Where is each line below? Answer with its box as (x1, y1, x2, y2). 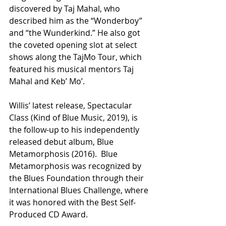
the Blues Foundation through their (9, 173, 146, 184)
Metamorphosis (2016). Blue (9, 148, 120, 160)
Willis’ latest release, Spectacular (9, 100, 134, 111)
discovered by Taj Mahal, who (9, 3, 122, 15)
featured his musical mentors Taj (9, 64, 136, 75)
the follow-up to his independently (9, 124, 141, 136)
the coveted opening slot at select (9, 39, 139, 51)
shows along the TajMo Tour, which (9, 51, 144, 63)
